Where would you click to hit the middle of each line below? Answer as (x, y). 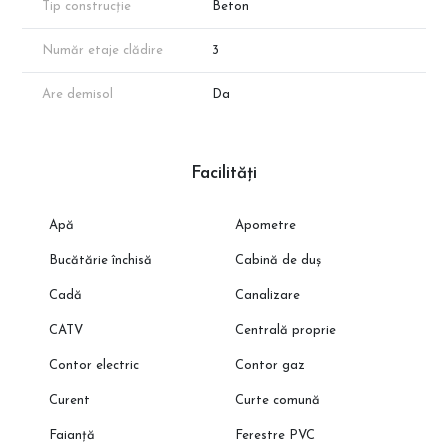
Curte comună (278, 401)
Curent (69, 401)
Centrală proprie (286, 331)
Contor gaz (270, 366)
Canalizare (268, 296)
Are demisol (77, 95)
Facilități (224, 174)
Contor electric (93, 366)
